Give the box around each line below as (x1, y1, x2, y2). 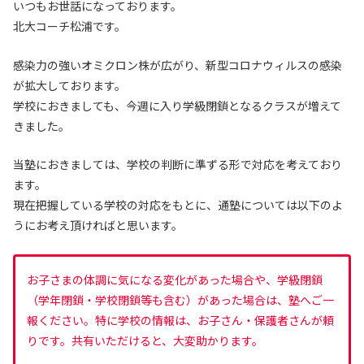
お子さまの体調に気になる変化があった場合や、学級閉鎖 (27, 271, 323, 288)
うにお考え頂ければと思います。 (13, 217, 183, 234)
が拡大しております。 (13, 76, 126, 93)
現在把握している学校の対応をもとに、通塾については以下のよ (13, 197, 343, 214)
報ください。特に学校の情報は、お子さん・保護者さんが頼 (27, 312, 334, 329)
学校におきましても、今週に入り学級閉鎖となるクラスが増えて (13, 97, 341, 114)
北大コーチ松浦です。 (13, 18, 126, 35)
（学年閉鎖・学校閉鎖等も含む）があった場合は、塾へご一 (27, 292, 334, 309)
